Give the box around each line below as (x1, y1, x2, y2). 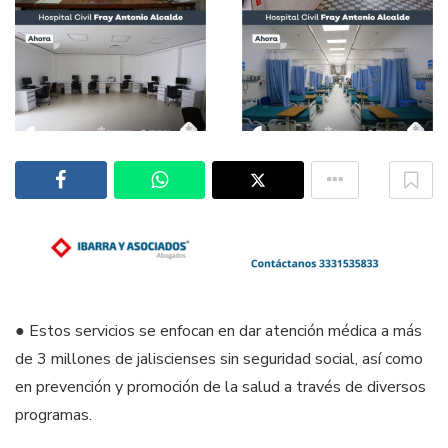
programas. (15, 404, 92, 427)
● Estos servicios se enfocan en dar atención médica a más (15, 320, 422, 343)
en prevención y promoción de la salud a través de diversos (15, 376, 426, 399)
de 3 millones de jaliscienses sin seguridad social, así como (15, 348, 423, 371)
